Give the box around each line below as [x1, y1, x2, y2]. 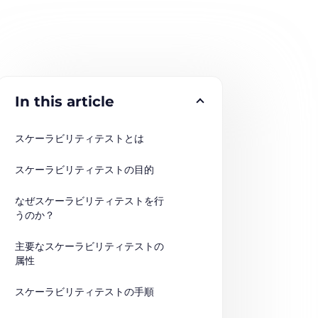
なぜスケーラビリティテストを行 [14, 194, 164, 207]
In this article [14, 92, 114, 110]
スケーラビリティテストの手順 [14, 285, 154, 298]
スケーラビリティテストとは [14, 131, 144, 145]
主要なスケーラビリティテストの [14, 239, 164, 253]
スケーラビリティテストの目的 [14, 163, 154, 176]
